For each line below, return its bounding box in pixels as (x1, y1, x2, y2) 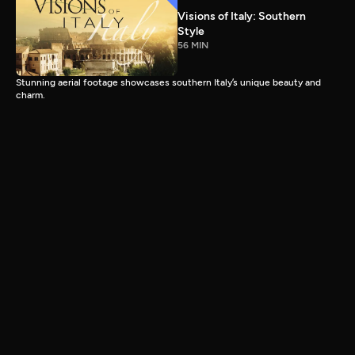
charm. (16, 89, 45, 101)
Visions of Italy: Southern (177, 10, 306, 24)
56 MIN (177, 40, 208, 52)
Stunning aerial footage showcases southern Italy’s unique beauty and (16, 76, 321, 88)
